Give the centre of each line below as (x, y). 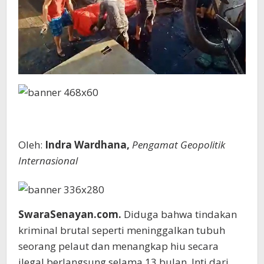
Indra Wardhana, (88, 145)
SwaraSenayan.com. (71, 214)
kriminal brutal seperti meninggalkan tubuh (122, 230)
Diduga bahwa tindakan (180, 214)
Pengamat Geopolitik (179, 145)
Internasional (48, 161)
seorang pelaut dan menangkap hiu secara (118, 246)
